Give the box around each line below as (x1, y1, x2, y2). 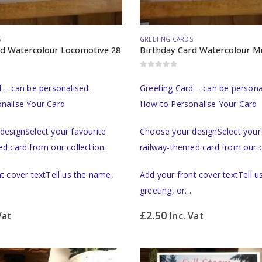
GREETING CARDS (140, 35, 193, 44)
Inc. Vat (170, 209, 204, 222)
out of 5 (144, 70, 174, 77)
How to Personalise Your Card (140, 98, 257, 109)
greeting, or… (140, 184, 192, 196)
